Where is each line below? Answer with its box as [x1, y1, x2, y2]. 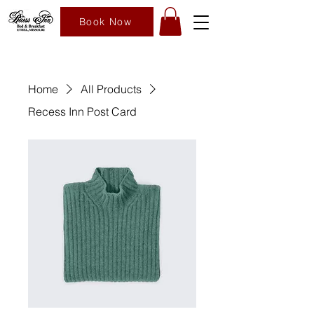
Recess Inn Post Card [28, 104, 137, 118]
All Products [81, 81, 142, 96]
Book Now [78, 15, 132, 28]
